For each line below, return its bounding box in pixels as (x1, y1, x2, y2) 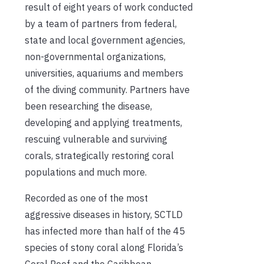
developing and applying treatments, (25, 116, 182, 128)
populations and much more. (25, 166, 147, 178)
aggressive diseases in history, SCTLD (25, 208, 183, 220)
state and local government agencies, (25, 34, 185, 46)
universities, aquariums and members (25, 67, 183, 79)
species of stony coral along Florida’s (25, 241, 183, 253)
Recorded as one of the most (25, 192, 148, 204)
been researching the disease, (25, 100, 152, 112)
